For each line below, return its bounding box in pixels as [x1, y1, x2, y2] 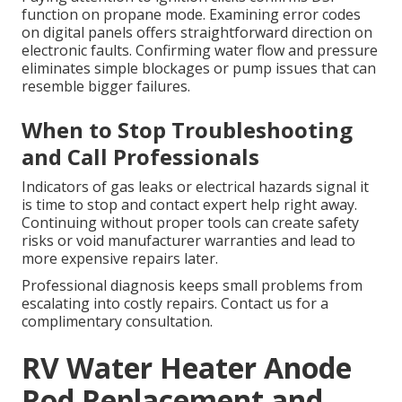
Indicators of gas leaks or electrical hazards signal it [22, 177, 369, 197]
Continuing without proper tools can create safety [22, 213, 359, 233]
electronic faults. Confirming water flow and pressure [22, 40, 378, 61]
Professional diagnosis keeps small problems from [22, 275, 363, 296]
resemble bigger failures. [22, 76, 190, 97]
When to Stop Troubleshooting [22, 115, 353, 145]
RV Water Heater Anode [22, 348, 352, 388]
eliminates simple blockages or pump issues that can [22, 58, 376, 79]
